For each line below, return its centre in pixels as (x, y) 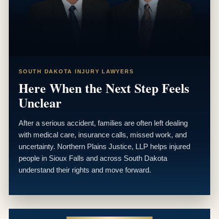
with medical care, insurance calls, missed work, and (103, 134)
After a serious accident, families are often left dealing (103, 123)
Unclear (40, 102)
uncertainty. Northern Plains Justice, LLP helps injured (104, 146)
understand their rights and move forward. (85, 170)
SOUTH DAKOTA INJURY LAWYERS (76, 71)
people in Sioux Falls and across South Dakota (93, 158)
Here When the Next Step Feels (104, 88)
